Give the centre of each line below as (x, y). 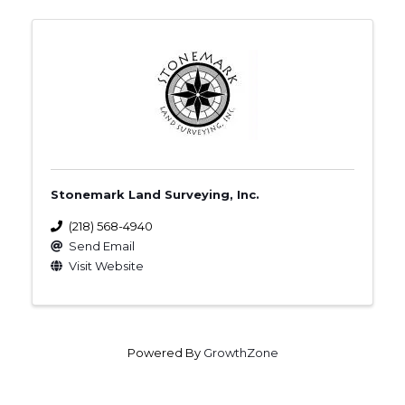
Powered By (165, 352)
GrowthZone (240, 352)
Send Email (102, 245)
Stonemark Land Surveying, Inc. (155, 194)
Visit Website (106, 265)
